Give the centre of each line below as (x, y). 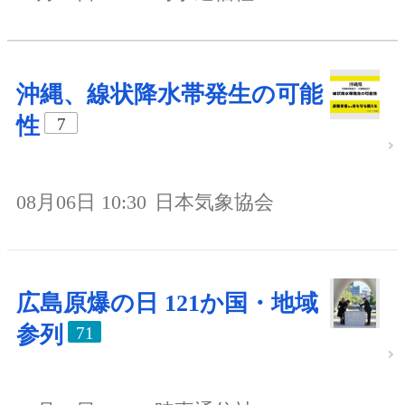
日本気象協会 (214, 202)
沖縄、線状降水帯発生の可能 (170, 94)
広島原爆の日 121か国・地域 (167, 303)
